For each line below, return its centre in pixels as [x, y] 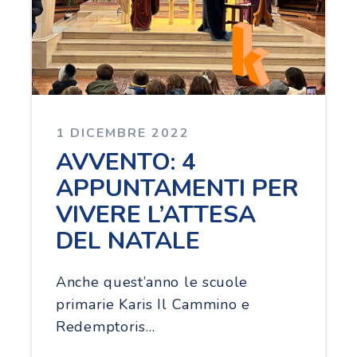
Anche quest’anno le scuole [152, 282]
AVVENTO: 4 [126, 162]
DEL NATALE [128, 241]
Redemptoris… [106, 326]
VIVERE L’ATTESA [156, 214]
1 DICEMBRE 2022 [123, 133]
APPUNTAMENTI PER [177, 188]
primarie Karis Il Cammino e [153, 304]
